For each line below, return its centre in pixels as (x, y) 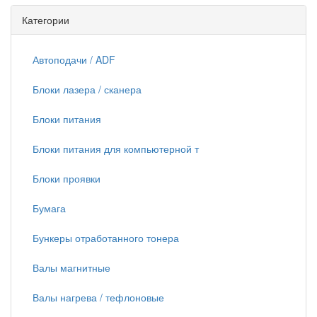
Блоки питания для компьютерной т (116, 149)
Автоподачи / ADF (74, 59)
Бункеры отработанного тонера (106, 238)
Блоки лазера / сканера (87, 89)
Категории (46, 20)
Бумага (49, 208)
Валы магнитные (71, 267)
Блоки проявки (67, 178)
